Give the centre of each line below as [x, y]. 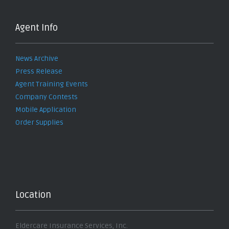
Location [33, 195]
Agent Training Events [52, 84]
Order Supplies [39, 122]
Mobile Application [46, 109]
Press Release [39, 71]
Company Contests [47, 97]
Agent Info [37, 27]
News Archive [37, 58]
